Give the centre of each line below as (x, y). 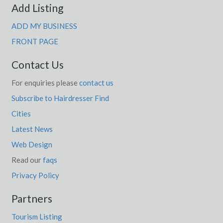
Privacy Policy (35, 175)
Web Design (32, 144)
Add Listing (37, 7)
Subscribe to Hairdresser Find (60, 98)
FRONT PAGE (35, 41)
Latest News (32, 129)
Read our (27, 160)
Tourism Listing (37, 216)
